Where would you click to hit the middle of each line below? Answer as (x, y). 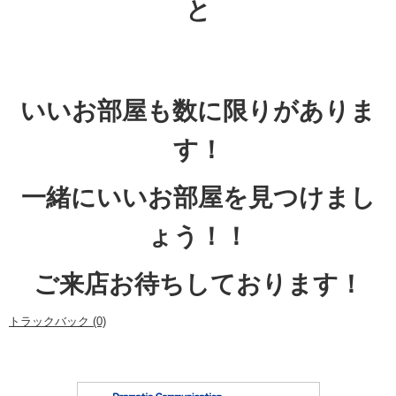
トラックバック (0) (57, 322)
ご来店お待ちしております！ (198, 285)
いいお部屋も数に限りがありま (198, 111)
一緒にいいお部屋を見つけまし (198, 198)
